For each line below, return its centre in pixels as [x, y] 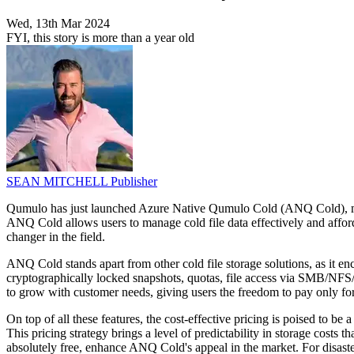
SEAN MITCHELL [58, 181]
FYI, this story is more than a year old [100, 37]
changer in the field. [56, 236]
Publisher [134, 181]
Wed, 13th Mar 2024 [58, 23]
